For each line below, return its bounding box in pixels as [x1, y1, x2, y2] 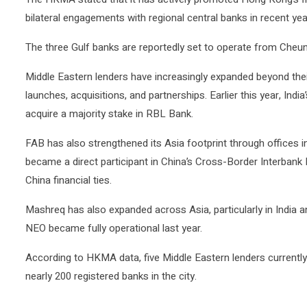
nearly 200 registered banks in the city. [25, 269, 197, 284]
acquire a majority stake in [25, 106, 146, 121]
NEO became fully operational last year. [25, 221, 202, 236]
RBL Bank [146, 106, 191, 121]
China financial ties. [25, 173, 112, 188]
